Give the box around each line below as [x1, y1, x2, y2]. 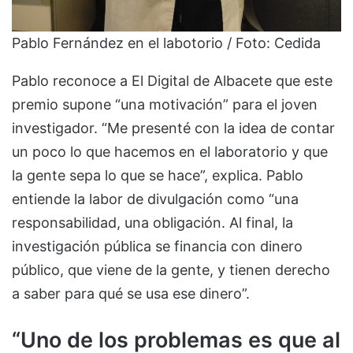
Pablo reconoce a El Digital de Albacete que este [12, 72, 333, 90]
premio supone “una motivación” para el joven [12, 96, 318, 113]
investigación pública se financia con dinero [12, 238, 303, 255]
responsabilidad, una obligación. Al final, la [12, 214, 293, 232]
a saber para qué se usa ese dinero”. [12, 285, 254, 303]
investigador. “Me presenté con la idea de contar [12, 120, 335, 137]
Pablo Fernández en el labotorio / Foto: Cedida [12, 35, 321, 52]
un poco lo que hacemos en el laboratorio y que [12, 143, 328, 161]
